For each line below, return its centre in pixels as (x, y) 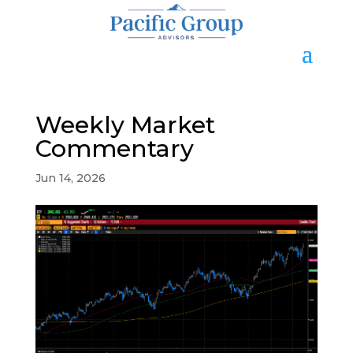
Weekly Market (125, 125)
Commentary (114, 149)
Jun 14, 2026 (70, 178)
